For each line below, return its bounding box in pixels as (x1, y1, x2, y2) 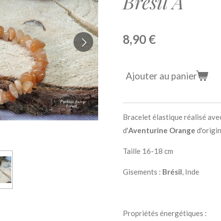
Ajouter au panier (126, 70, 197, 82)
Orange (169, 125, 195, 135)
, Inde (182, 167, 199, 176)
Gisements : (123, 167, 162, 176)
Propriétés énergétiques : (123, 208, 207, 218)
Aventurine (128, 125, 168, 135)
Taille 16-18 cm (123, 146, 173, 155)
